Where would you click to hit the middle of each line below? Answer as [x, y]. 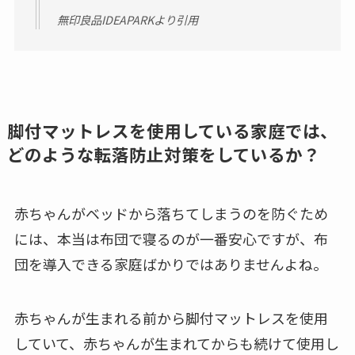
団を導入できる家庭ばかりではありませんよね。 [170, 263]
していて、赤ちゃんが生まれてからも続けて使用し [176, 343]
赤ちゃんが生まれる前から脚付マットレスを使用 [171, 317]
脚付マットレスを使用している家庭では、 [172, 130]
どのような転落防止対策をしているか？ [163, 154]
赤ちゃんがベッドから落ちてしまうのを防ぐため [171, 213]
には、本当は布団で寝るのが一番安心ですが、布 [171, 238]
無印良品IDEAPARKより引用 [127, 20]
